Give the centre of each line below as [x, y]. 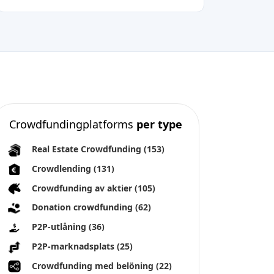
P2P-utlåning [60, 227]
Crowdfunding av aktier [83, 188]
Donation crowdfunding [83, 207]
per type [159, 124]
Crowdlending [63, 168]
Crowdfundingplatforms [72, 124]
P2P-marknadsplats [74, 246]
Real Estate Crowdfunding [88, 149]
